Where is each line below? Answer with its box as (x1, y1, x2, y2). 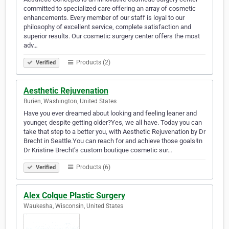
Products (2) (75, 59, 110, 66)
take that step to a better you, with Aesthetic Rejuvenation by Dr (24, 128, 205, 136)
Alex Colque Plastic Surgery (24, 191, 125, 201)
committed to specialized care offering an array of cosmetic (24, 5, 196, 13)
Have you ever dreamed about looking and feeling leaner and (24, 109, 197, 118)
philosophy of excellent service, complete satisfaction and (24, 23, 191, 31)
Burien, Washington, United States (24, 98, 117, 105)
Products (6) (75, 164, 110, 171)
